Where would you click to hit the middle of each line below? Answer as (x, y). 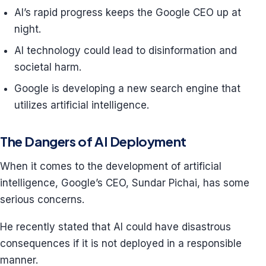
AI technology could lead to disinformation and (126, 50)
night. (28, 29)
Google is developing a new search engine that (127, 88)
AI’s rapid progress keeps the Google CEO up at (128, 12)
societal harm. (48, 67)
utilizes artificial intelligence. (82, 105)
